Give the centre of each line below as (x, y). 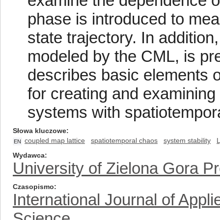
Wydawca (29, 155)
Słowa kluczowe (40, 131)
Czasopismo (33, 187)
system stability (187, 140)
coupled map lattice (55, 140)
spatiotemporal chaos (124, 140)
